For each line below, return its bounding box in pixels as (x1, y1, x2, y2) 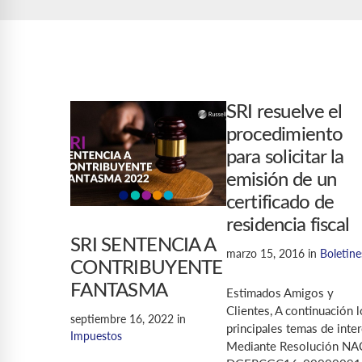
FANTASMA (70, 281, 168, 301)
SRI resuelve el (225, 103, 343, 122)
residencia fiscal (225, 216, 350, 235)
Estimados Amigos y (225, 285, 334, 300)
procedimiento (225, 125, 343, 145)
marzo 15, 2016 (225, 246, 305, 260)
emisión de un (225, 170, 337, 190)
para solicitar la (225, 148, 344, 167)
